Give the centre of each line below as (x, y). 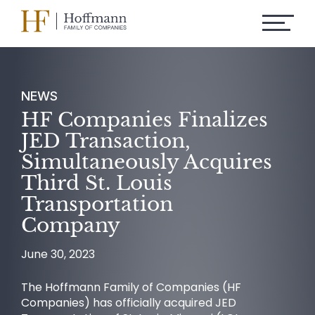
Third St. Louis (97, 183)
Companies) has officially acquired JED (129, 303)
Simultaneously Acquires (147, 162)
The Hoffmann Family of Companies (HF (131, 287)
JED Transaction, (106, 141)
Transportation (97, 204)
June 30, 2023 (58, 254)
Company (71, 225)
